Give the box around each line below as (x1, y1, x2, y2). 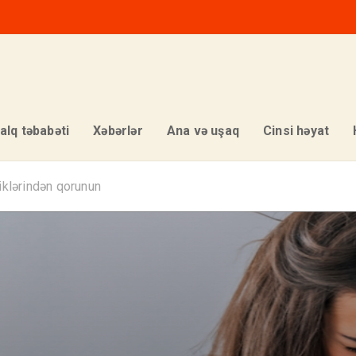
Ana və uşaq (166, 123, 240, 138)
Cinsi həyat (263, 123, 330, 138)
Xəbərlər (93, 123, 143, 138)
